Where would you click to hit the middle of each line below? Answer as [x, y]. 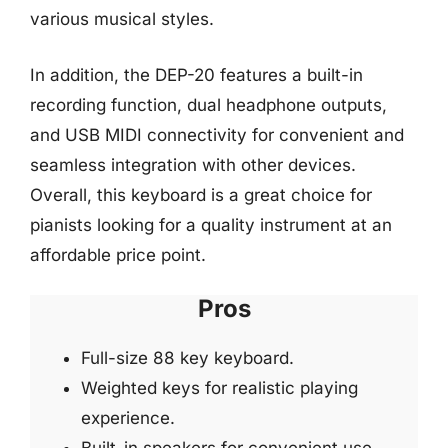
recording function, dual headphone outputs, [208, 104]
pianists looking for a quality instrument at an [211, 224]
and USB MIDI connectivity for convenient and [217, 134]
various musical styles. [122, 19]
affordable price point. [118, 254]
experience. [128, 418]
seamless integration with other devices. [193, 164]
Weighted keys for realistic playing [219, 388]
